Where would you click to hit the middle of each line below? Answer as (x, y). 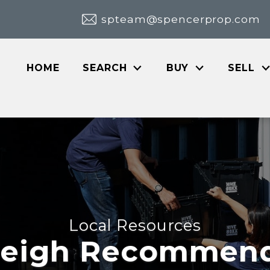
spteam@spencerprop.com (181, 19)
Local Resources (135, 225)
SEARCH (105, 67)
